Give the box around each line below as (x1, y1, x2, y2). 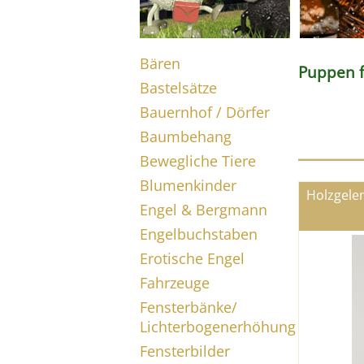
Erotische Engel (140, 249, 245, 268)
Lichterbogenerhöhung (140, 317, 296, 336)
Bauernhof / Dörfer (140, 102, 270, 122)
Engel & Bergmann (140, 200, 267, 219)
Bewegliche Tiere (140, 151, 256, 171)
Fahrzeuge (140, 273, 210, 292)
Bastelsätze (140, 78, 217, 97)
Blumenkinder (140, 175, 236, 195)
